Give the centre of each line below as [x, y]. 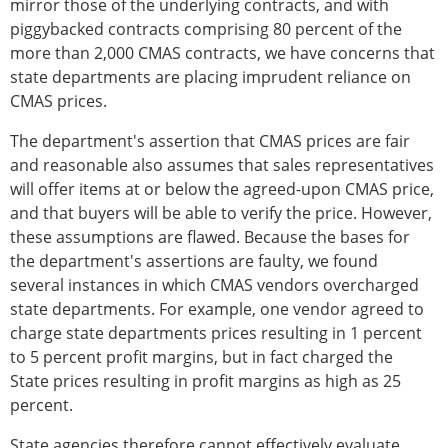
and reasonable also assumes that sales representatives [222, 165]
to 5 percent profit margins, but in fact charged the [201, 357]
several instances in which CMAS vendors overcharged [214, 285]
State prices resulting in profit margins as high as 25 [205, 381]
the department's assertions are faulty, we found [194, 261]
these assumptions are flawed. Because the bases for [210, 237]
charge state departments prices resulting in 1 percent [216, 333]
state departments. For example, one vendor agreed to [217, 309]
